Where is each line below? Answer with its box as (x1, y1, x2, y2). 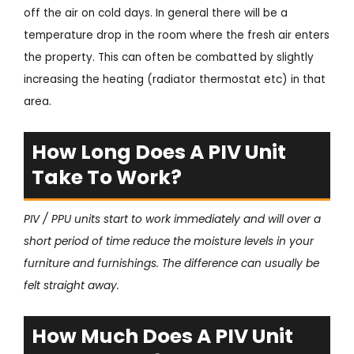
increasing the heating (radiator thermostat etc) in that (24, 71, 326, 87)
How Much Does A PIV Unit (32, 322, 293, 350)
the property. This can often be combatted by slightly (24, 49, 314, 65)
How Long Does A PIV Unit (32, 137, 286, 166)
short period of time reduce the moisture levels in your (24, 233, 314, 249)
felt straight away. (24, 277, 119, 293)
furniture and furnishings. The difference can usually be (24, 255, 319, 271)
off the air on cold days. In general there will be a (24, 5, 288, 21)
